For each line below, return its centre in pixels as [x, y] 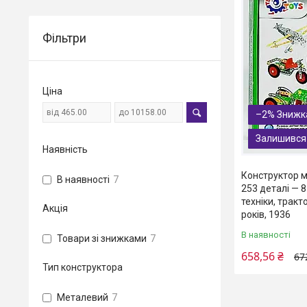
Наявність [65, 149]
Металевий [83, 297]
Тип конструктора [83, 267]
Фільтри [64, 38]
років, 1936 [266, 214]
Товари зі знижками [102, 238]
